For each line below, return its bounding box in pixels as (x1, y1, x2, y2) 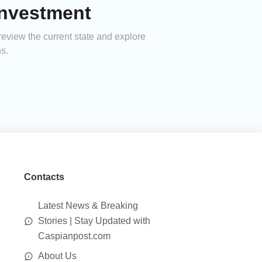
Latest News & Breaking (37, 201, 138, 211)
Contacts (23, 172, 64, 182)
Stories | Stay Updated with (37, 216, 150, 226)
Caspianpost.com (37, 231, 111, 242)
